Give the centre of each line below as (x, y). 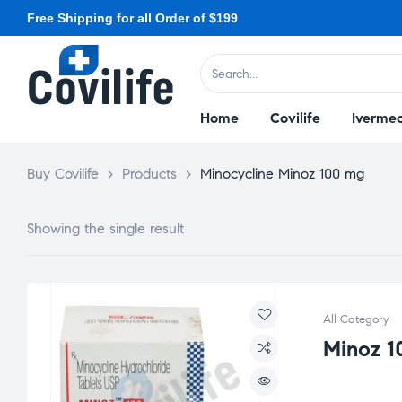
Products (149, 174)
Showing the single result (105, 228)
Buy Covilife (63, 174)
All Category (356, 319)
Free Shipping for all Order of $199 (132, 18)
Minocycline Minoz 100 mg (282, 174)
